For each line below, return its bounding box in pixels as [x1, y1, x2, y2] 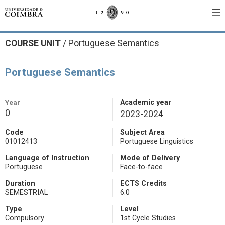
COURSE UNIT [5, 38, 63, 48]
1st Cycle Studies [120, 214, 176, 222]
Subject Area [120, 128, 165, 137]
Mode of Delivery [120, 154, 180, 162]
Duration [5, 179, 35, 188]
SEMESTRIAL [5, 188, 48, 197]
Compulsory [5, 214, 44, 222]
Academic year [120, 98, 171, 107]
